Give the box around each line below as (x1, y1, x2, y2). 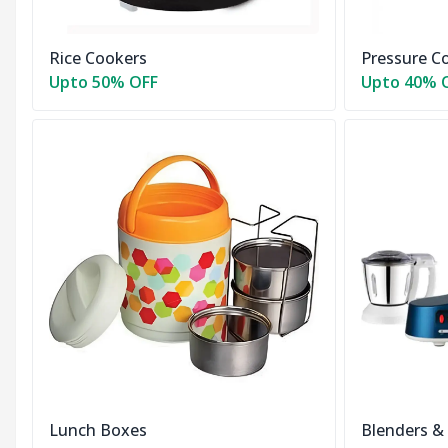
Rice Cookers (49, 47, 147, 70)
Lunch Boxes (49, 419, 147, 442)
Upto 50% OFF (49, 71, 158, 94)
